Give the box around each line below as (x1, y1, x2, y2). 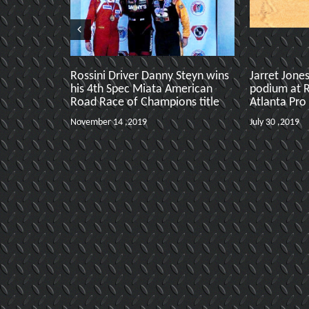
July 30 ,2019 (250, 117, 299, 128)
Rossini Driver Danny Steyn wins (70, 70, 229, 83)
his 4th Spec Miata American (70, 83, 212, 96)
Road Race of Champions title (70, 96, 219, 109)
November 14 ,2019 (70, 117, 147, 128)
